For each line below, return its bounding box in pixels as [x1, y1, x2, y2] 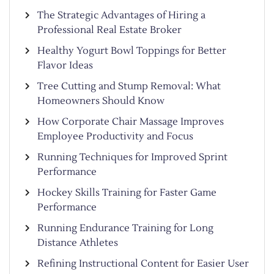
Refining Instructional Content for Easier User [37, 257, 249, 270]
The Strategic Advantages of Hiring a [37, 9, 206, 21]
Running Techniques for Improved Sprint [37, 150, 228, 163]
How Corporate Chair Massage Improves [37, 115, 224, 128]
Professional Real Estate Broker [37, 23, 182, 36]
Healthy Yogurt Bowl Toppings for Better [37, 44, 226, 57]
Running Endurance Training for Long [37, 221, 213, 234]
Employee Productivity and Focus [37, 130, 193, 143]
